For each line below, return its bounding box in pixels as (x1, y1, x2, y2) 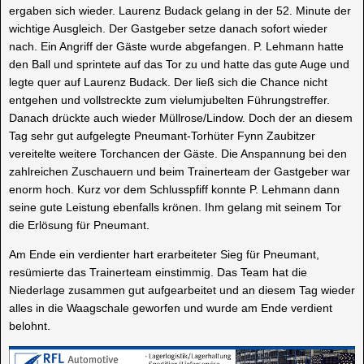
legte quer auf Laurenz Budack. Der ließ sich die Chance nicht (9, 76, 327, 89)
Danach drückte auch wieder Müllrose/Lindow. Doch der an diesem (9, 111, 353, 125)
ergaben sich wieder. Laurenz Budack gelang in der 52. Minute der (9, 4, 351, 18)
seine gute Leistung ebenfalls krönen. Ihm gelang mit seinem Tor (9, 201, 341, 214)
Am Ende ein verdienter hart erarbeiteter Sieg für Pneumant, (9, 248, 319, 262)
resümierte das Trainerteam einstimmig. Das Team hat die (9, 266, 307, 279)
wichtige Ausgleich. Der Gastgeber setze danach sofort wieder (9, 22, 327, 36)
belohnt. (9, 319, 50, 333)
